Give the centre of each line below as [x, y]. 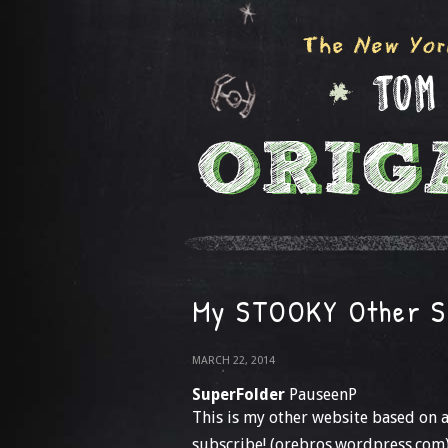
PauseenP [321, 394]
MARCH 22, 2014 [233, 360]
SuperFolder [238, 394]
